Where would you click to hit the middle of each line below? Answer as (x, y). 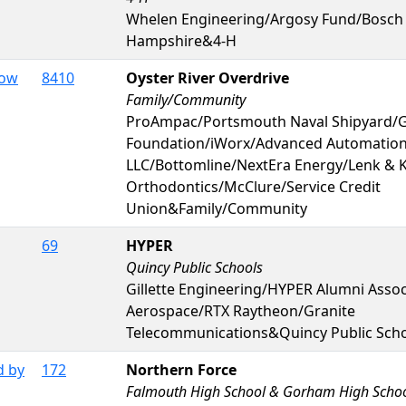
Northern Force (181, 369)
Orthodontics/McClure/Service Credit (253, 186)
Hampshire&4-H (181, 40)
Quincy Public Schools (194, 267)
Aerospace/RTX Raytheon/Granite (241, 310)
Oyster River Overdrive (208, 77)
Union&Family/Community (217, 208)
